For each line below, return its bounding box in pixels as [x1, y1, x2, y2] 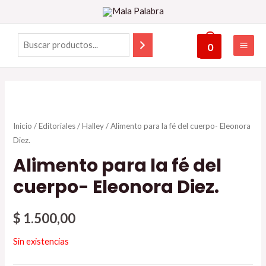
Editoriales [39, 121, 76, 131]
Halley [82, 121, 104, 131]
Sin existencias [13, 236, 69, 246]
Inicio [13, 121, 33, 131]
